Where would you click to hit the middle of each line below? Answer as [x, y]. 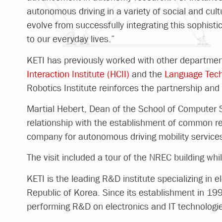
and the [147, 74]
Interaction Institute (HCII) [78, 74]
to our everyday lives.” [71, 39]
